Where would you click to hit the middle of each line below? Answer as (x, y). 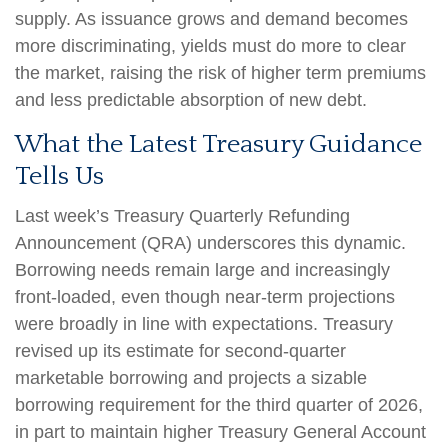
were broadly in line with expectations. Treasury (204, 323)
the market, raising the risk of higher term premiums (220, 72)
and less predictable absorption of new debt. (191, 99)
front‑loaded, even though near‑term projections (205, 296)
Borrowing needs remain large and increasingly (202, 269)
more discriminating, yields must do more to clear (210, 45)
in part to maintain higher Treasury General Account (220, 431)
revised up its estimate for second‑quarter (180, 350)
